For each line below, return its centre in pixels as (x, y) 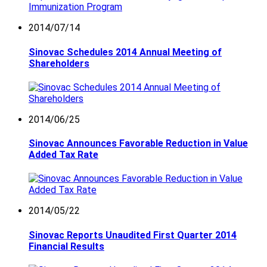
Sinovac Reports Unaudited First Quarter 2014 (133, 235)
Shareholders (59, 63)
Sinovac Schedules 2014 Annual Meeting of (125, 52)
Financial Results (66, 246)
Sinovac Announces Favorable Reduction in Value (138, 144)
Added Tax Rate (63, 155)
